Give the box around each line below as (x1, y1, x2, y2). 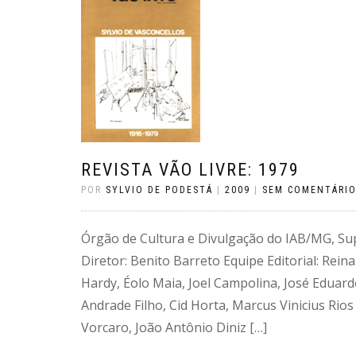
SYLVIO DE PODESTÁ (106, 184, 213, 195)
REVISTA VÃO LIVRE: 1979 (81, 160, 300, 180)
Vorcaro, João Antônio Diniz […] (81, 319, 267, 336)
